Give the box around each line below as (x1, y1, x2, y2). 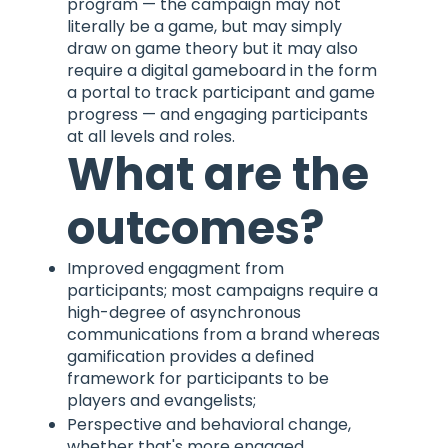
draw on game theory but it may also (67, 37, 359, 61)
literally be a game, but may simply (67, 15, 343, 39)
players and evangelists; (67, 389, 257, 413)
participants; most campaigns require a (67, 279, 379, 303)
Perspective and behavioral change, (67, 413, 352, 437)
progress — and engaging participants (67, 103, 369, 127)
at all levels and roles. (67, 125, 236, 149)
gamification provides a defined (67, 345, 315, 369)
